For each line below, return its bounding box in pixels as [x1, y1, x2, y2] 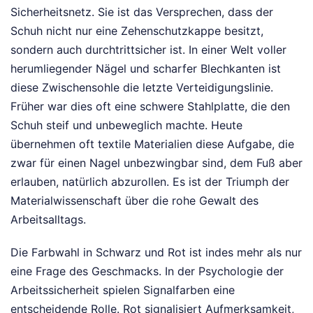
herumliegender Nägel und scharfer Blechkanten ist [10, 61, 281, 75]
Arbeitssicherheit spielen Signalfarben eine [10, 283, 235, 297]
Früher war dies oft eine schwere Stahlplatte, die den [10, 99, 290, 113]
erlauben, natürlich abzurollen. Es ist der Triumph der [10, 175, 289, 189]
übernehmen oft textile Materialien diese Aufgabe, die [10, 137, 294, 151]
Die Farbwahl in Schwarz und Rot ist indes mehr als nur [10, 245, 302, 259]
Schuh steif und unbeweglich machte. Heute [10, 118, 242, 132]
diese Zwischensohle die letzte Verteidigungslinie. [10, 80, 273, 94]
